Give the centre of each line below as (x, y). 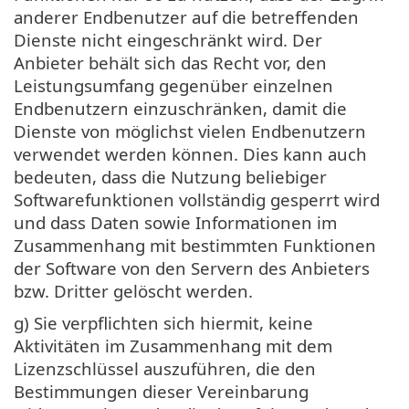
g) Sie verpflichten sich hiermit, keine (163, 322)
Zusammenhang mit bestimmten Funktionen (195, 245)
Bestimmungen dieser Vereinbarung (161, 391)
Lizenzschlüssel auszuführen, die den (165, 368)
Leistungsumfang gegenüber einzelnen (173, 85)
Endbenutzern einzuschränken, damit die (180, 108)
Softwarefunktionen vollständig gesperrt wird (197, 199)
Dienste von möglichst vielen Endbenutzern (190, 131)
